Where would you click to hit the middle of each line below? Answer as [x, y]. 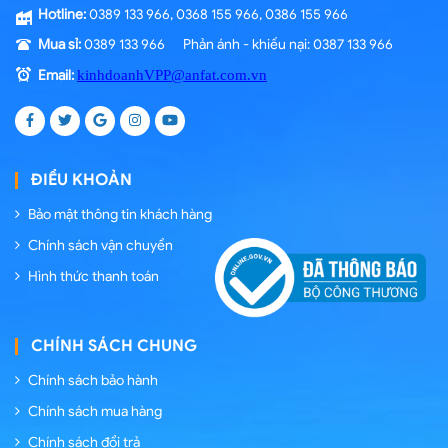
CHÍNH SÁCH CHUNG [114, 345]
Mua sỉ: [59, 45]
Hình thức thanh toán [93, 277]
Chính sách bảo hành [93, 380]
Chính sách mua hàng [95, 411]
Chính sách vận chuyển [100, 246]
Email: [57, 76]
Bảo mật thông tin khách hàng [120, 215]
